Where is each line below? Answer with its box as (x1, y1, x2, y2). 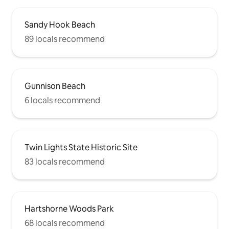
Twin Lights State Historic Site (25, 142, 138, 153)
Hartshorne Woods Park (25, 203, 114, 214)
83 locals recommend (25, 156, 105, 167)
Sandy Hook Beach (25, 19, 95, 30)
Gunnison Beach (25, 80, 85, 91)
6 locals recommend (25, 95, 100, 106)
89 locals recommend (25, 33, 105, 44)
